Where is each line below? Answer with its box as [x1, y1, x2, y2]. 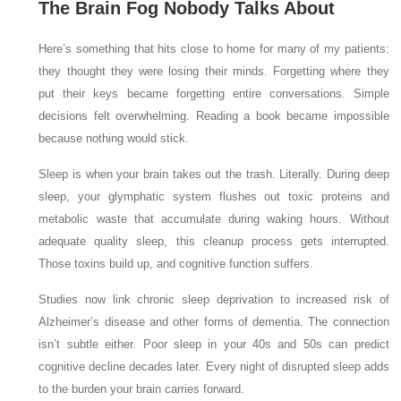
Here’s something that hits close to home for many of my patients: [38, 42, 389, 55]
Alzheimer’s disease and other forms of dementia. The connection [38, 315, 389, 328]
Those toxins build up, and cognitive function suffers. [38, 257, 314, 270]
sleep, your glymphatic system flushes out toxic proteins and [38, 190, 389, 203]
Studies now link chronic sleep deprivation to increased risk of [38, 293, 389, 306]
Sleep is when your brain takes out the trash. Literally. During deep [38, 167, 389, 181]
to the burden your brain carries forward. [38, 382, 245, 396]
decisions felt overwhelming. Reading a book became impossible [38, 109, 389, 123]
